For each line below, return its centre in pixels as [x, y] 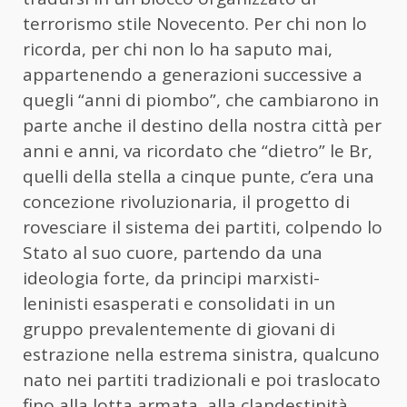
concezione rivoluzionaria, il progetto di [186, 202]
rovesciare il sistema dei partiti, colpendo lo [203, 228]
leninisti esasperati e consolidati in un [179, 304]
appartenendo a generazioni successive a [193, 75]
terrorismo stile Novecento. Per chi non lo [195, 24]
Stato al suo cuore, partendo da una [173, 253]
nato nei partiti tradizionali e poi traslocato [202, 380]
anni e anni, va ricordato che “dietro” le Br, [198, 151]
